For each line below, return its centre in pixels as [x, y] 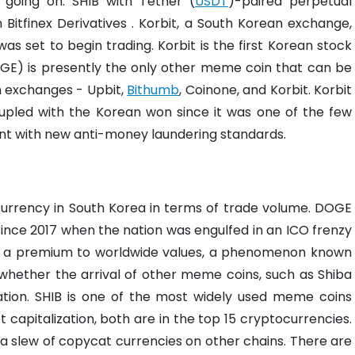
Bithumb [153, 90]
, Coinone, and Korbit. [245, 90]
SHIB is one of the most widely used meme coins [194, 297]
